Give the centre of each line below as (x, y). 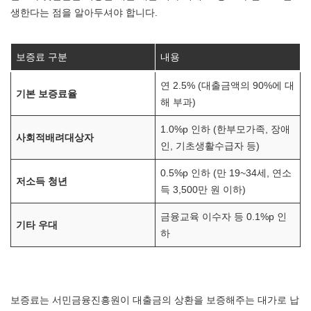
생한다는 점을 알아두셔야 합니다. (84, 12)
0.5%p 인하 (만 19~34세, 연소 (226, 173)
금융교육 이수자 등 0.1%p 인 (224, 217)
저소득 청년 (42, 181)
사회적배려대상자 (55, 137)
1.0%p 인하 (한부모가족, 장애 (226, 129)
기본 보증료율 (47, 94)
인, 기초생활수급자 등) (210, 146)
